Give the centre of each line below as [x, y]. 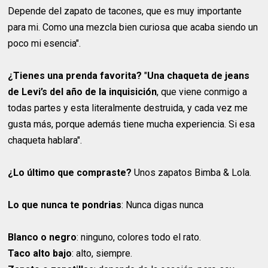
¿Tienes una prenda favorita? [75, 75]
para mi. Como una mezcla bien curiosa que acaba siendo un [133, 27]
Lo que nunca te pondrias [65, 205]
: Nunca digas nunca [163, 205]
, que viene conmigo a [202, 92]
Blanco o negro [42, 237]
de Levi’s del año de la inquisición [83, 92]
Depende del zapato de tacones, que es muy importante [125, 11]
